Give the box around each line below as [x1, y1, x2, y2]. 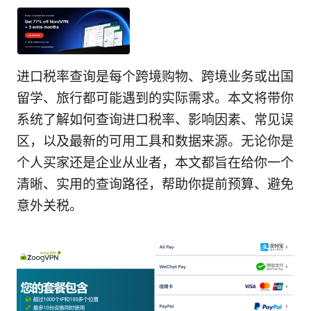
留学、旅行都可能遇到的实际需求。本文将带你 [17, 90, 294, 107]
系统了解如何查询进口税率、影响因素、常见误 [17, 112, 294, 128]
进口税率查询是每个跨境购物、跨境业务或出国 [17, 69, 294, 85]
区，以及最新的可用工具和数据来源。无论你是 [17, 133, 294, 150]
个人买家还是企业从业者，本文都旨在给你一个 [17, 155, 294, 171]
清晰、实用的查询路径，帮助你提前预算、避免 [17, 176, 294, 193]
